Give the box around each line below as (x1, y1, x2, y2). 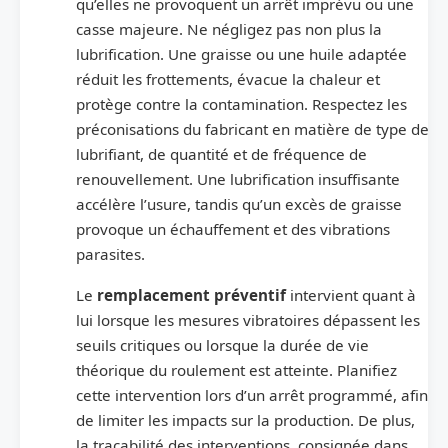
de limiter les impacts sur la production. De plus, (76, 409, 415, 430)
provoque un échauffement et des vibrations (76, 218, 390, 239)
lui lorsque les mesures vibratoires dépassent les (76, 309, 420, 330)
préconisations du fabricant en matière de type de (76, 118, 429, 139)
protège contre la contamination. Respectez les (76, 93, 407, 114)
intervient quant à (286, 284, 416, 305)
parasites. (76, 243, 145, 264)
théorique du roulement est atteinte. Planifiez (76, 359, 397, 380)
